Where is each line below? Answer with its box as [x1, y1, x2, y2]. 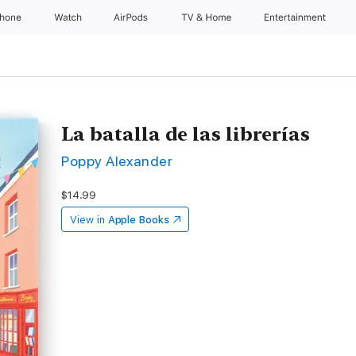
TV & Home [180, 12, 234, 23]
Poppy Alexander [61, 153, 173, 169]
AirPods [114, 12, 151, 23]
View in [70, 214, 105, 226]
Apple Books [107, 214, 169, 226]
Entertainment [265, 12, 329, 23]
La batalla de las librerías [61, 122, 311, 145]
